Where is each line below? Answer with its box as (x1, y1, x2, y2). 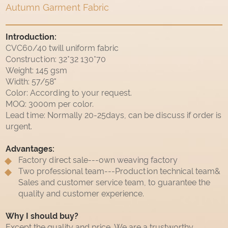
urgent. (6, 122, 33, 132)
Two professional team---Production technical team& (18, 166, 221, 177)
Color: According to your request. (6, 88, 132, 98)
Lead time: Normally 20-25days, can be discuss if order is (6, 110, 222, 121)
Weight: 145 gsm (6, 66, 68, 76)
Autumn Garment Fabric (6, 2, 109, 13)
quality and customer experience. (18, 189, 145, 199)
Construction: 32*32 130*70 (6, 54, 106, 65)
